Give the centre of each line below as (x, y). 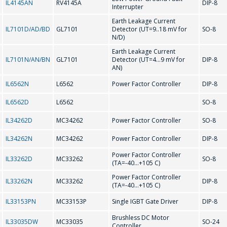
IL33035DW (22, 222)
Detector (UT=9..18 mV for (149, 29)
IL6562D (17, 102)
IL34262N (19, 139)
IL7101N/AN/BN (28, 60)
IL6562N (17, 84)
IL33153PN (21, 201)
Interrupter (128, 7)
